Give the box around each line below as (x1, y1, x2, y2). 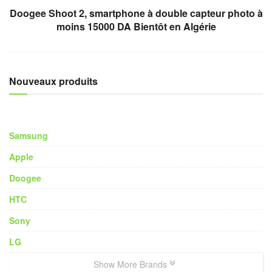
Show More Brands (93, 257, 169, 270)
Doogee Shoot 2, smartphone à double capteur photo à (9, 5, 263, 20)
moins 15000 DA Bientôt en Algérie (56, 19, 216, 33)
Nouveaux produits (9, 73, 98, 88)
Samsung (9, 129, 48, 141)
